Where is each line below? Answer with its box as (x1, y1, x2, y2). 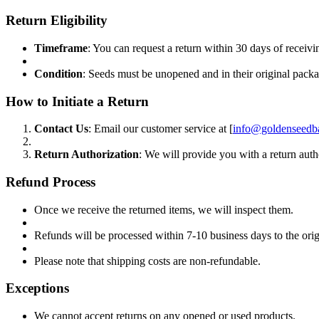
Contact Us (34, 122, 88, 135)
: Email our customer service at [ (88, 122, 233, 135)
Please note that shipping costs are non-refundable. (34, 254, 261, 267)
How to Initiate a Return (6, 93, 149, 109)
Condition (34, 67, 83, 80)
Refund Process (6, 174, 95, 190)
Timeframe (34, 41, 88, 54)
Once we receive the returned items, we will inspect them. (34, 203, 293, 216)
